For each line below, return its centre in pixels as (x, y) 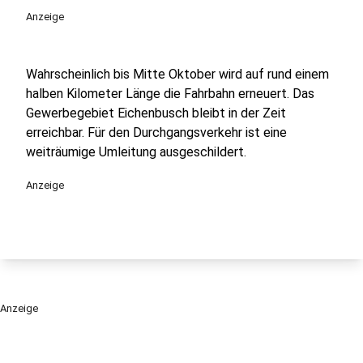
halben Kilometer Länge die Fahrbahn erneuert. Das (170, 94)
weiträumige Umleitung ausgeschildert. (136, 152)
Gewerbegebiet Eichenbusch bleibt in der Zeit (156, 113)
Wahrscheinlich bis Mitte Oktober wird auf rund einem (177, 74)
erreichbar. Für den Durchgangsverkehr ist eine (156, 132)
